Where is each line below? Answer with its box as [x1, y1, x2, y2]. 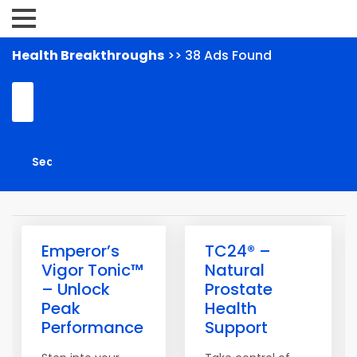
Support [205, 316, 268, 339]
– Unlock [41, 278, 110, 300]
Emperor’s [41, 240, 120, 262]
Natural [205, 259, 265, 281]
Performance [41, 316, 143, 339]
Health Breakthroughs [12, 46, 164, 65]
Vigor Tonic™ [41, 259, 143, 281]
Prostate [205, 278, 273, 300]
